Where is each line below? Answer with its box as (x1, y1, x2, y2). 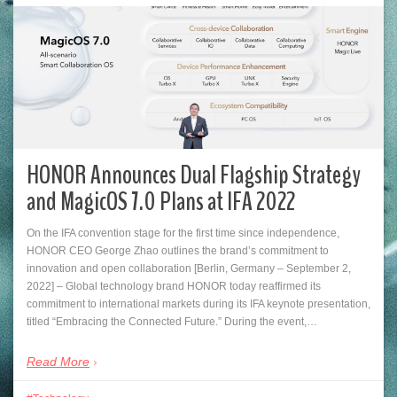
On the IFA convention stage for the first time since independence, (27, 227, 339, 240)
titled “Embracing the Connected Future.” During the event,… (27, 315, 317, 329)
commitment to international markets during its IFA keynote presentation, (27, 298, 370, 311)
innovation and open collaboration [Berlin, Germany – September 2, (27, 262, 351, 276)
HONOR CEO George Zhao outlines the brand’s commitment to (27, 245, 329, 258)
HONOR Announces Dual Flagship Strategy (27, 157, 361, 194)
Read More (27, 354, 90, 370)
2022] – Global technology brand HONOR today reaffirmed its (27, 280, 321, 293)
